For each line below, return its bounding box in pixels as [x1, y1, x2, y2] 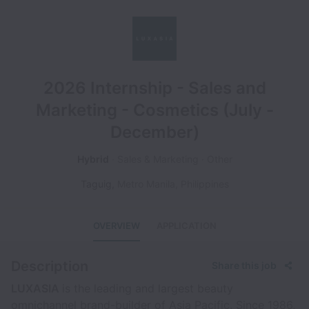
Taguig [80, 178, 112, 190]
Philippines [180, 178, 229, 190]
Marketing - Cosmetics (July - [35, 100, 274, 120]
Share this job [212, 259, 277, 271]
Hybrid [77, 153, 109, 165]
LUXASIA [11, 281, 62, 295]
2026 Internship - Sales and [43, 78, 266, 98]
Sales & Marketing [117, 153, 199, 165]
